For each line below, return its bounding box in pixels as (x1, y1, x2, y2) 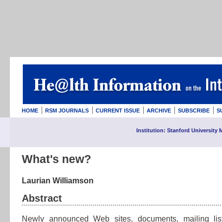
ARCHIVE (147, 108, 171, 113)
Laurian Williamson (22, 176, 94, 185)
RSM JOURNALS (45, 108, 89, 113)
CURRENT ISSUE (96, 108, 140, 113)
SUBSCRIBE (178, 108, 210, 113)
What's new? (22, 153, 91, 166)
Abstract (22, 193, 62, 204)
